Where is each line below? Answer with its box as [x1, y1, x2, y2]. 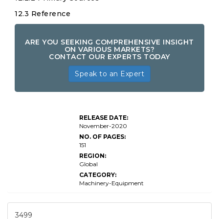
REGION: [79, 152, 106, 159]
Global [79, 160, 98, 168]
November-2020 [79, 122, 127, 130]
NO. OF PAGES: [79, 133, 126, 140]
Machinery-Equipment [79, 179, 144, 187]
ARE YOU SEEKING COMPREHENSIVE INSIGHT [25, 38, 194, 46]
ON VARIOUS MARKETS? [64, 45, 155, 54]
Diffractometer [13, 116, 60, 124]
